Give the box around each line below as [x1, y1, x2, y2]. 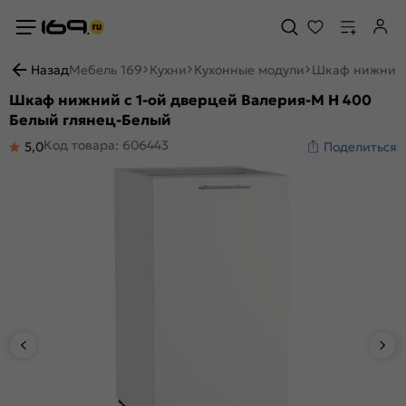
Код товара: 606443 [43, 137, 169, 153]
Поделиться [324, 139, 397, 155]
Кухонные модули [194, 62, 304, 78]
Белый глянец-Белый [9, 111, 171, 129]
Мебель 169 [69, 62, 142, 78]
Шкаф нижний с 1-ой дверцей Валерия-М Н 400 [9, 91, 372, 109]
